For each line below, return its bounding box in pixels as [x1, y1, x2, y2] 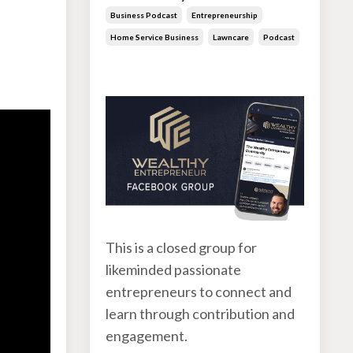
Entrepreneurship [191, 10, 258, 20]
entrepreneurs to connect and [105, 282, 292, 300]
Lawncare [212, 32, 249, 43]
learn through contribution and [105, 304, 295, 322]
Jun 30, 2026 [105, 56, 168, 70]
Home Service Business [110, 32, 199, 43]
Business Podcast [110, 10, 177, 20]
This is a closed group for [105, 238, 257, 256]
